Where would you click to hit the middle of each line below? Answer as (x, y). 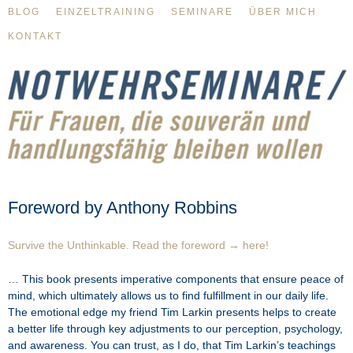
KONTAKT (35, 36)
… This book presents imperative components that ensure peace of (176, 279)
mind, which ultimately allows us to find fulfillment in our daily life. (168, 295)
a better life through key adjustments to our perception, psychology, (175, 328)
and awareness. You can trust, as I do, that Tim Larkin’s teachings (172, 345)
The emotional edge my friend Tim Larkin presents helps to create (172, 312)
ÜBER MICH (282, 12)
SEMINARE (202, 12)
